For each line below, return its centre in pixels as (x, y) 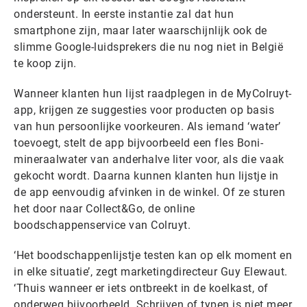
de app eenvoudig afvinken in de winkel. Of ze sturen (149, 192)
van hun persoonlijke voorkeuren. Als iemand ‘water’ (147, 126)
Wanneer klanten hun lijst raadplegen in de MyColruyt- (153, 94)
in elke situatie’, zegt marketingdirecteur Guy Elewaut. (151, 272)
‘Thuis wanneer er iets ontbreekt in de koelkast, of (141, 288)
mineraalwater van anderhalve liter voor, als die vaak (149, 159)
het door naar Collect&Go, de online (105, 209)
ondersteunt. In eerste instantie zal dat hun (124, 14)
